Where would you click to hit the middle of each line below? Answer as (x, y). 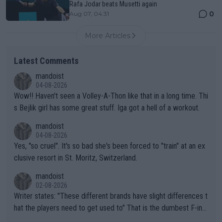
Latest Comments (46, 60)
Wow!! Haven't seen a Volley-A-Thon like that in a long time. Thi (25, 96)
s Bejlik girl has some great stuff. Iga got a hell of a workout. (107, 108)
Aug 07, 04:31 (89, 13)
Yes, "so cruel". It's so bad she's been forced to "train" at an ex (110, 146)
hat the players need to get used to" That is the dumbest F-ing (70, 208)
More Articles (108, 35)
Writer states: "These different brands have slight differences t (36, 196)
